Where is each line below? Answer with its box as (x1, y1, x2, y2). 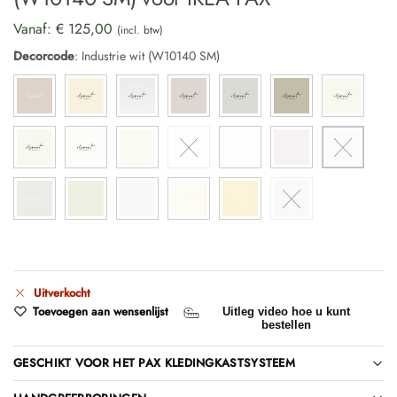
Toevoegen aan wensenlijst (33, 302, 168, 320)
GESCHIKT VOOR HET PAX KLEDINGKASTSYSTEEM (13, 354, 295, 372)
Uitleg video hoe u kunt (222, 304, 350, 318)
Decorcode (13, 47, 74, 66)
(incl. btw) (117, 22, 163, 39)
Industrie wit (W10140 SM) (82, 47, 220, 66)
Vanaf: (13, 19, 56, 40)
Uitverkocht (34, 284, 90, 301)
